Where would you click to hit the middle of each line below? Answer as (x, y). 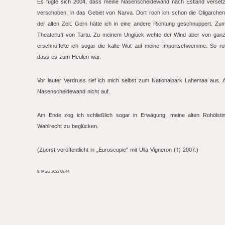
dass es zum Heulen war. (69, 57)
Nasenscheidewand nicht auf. (74, 91)
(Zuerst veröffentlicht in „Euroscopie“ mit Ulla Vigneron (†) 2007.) (118, 150)
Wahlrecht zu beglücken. (68, 126)
